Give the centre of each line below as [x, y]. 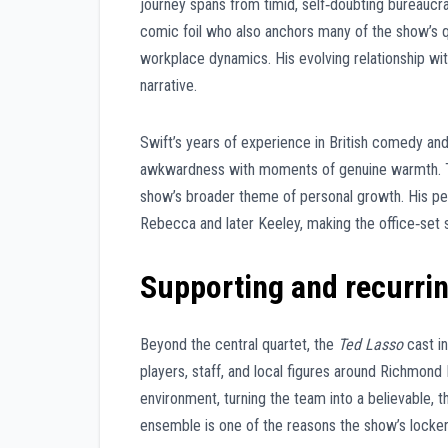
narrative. [168, 86]
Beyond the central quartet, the [239, 344]
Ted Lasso [370, 344]
